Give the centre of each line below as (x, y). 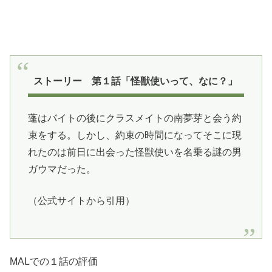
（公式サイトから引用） (81, 201)
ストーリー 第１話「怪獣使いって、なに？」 (136, 81)
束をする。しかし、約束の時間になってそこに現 (134, 135)
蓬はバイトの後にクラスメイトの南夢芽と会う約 (134, 118)
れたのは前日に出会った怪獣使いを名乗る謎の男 (134, 152)
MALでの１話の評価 (54, 261)
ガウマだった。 (62, 169)
